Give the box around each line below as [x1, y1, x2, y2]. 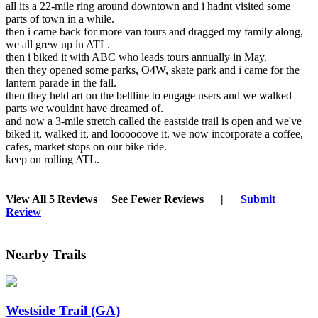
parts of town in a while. [6, 13, 114, 26]
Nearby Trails [6, 246, 86, 262]
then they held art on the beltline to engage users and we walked [6, 89, 292, 102]
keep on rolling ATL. [6, 153, 99, 166]
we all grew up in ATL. [6, 38, 110, 51]
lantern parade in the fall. [6, 77, 116, 89]
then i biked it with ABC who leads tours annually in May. [6, 51, 267, 64]
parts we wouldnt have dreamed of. [6, 102, 163, 115]
